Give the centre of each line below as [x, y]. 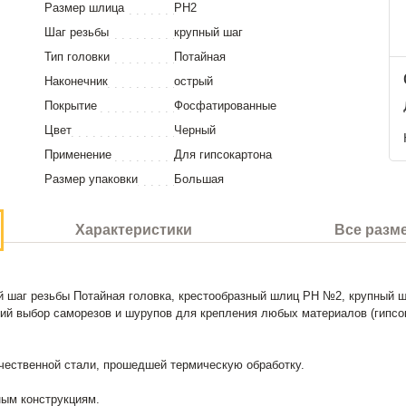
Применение [78, 155]
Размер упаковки [91, 179]
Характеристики [133, 230]
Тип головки [77, 57]
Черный [195, 130]
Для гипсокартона [223, 155]
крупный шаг [208, 32]
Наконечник [76, 81]
